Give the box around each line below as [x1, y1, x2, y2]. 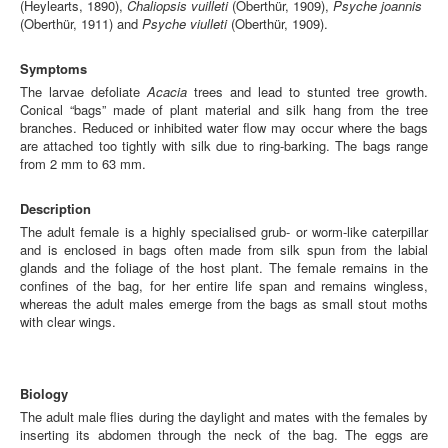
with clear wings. [20, 312, 120, 331]
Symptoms [20, 59, 87, 78]
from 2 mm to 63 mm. [20, 154, 146, 173]
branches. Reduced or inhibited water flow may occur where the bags [20, 118, 428, 137]
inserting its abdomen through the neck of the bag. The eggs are [20, 425, 428, 444]
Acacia [147, 82, 194, 101]
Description [20, 199, 91, 218]
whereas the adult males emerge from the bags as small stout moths [20, 294, 428, 313]
